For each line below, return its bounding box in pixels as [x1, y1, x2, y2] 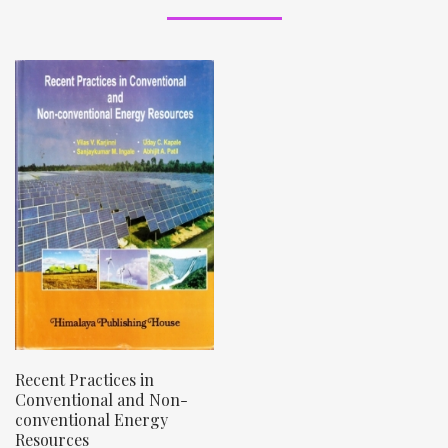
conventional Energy [15, 408, 168, 430]
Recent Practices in [15, 368, 154, 390]
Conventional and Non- [15, 388, 188, 410]
